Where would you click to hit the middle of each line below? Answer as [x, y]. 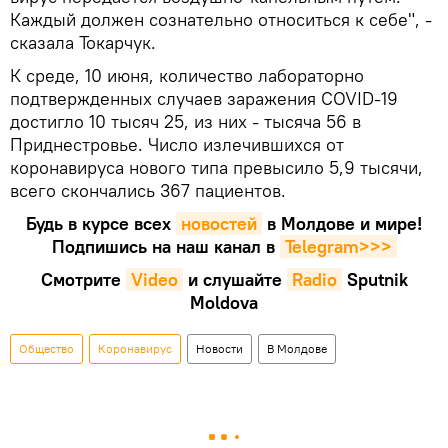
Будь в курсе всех [98, 224]
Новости [219, 349]
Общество [46, 349]
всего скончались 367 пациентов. [148, 191]
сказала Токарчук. [83, 43]
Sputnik [377, 280]
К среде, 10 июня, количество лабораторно [187, 76]
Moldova [224, 303]
